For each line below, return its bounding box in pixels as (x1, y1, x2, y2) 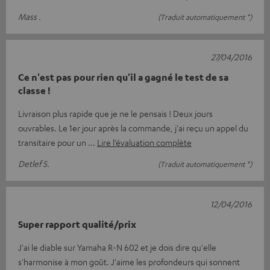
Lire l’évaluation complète (97, 137, 192, 148)
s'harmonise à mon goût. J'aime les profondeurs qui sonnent (18, 256, 240, 267)
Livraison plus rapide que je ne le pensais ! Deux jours (18, 108, 213, 119)
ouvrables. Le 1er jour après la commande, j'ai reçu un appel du (18, 122, 248, 133)
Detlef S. (18, 158, 49, 169)
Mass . (18, 11, 41, 22)
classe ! (18, 84, 51, 96)
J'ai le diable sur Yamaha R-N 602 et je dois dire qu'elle (18, 242, 216, 253)
